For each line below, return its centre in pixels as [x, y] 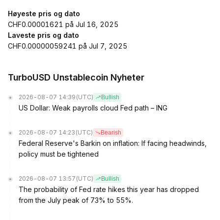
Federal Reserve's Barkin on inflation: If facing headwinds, [113, 143]
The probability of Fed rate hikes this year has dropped [109, 189]
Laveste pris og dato [43, 35]
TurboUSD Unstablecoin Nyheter [76, 77]
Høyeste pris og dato [44, 14]
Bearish [111, 133]
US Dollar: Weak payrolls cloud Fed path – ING [93, 108]
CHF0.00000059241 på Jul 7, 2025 [68, 46]
